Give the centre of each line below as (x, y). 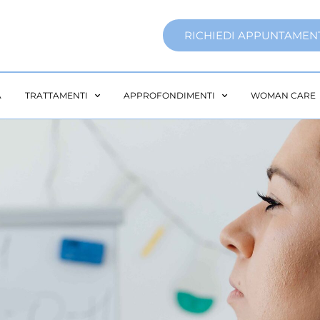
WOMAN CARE (283, 95)
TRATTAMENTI (56, 95)
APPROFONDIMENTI (169, 95)
